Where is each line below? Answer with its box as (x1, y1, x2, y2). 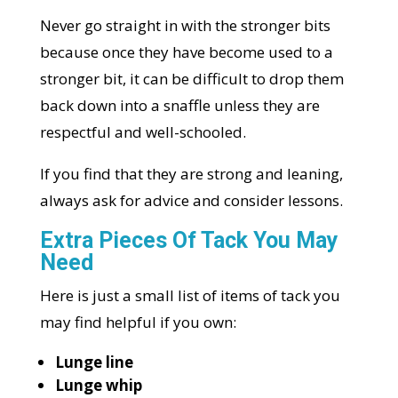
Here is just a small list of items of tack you (39, 285, 340, 306)
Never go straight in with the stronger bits (39, 15, 330, 36)
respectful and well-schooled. (39, 122, 246, 143)
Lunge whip (54, 375, 142, 396)
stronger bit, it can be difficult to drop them (39, 68, 344, 90)
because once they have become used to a (39, 42, 333, 63)
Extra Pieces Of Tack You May (39, 227, 338, 254)
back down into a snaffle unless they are (39, 95, 320, 116)
